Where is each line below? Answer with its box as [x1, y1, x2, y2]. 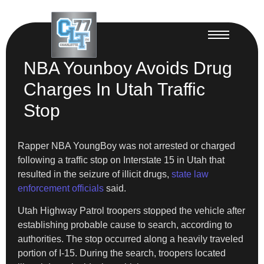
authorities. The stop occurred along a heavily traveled [18, 233, 243, 244]
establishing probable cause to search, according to [18, 219, 232, 230]
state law [171, 169, 209, 179]
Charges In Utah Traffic [24, 79, 205, 99]
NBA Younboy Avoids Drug [24, 58, 232, 78]
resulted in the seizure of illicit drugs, [18, 169, 171, 179]
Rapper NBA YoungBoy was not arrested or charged [18, 140, 235, 151]
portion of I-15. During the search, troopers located [18, 247, 226, 258]
